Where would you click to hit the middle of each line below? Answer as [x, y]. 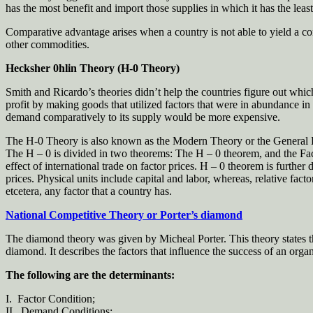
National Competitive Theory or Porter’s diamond [124, 214]
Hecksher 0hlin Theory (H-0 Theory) [93, 68]
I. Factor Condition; [50, 298]
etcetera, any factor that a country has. [89, 191]
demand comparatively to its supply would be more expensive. [143, 117]
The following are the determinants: [90, 275]
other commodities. [48, 44]
